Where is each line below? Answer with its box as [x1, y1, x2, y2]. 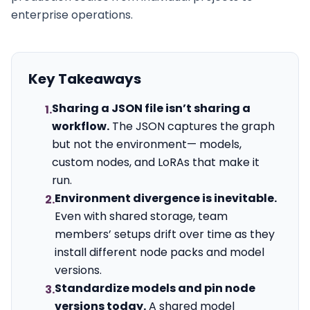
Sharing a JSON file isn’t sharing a [52, 100, 250, 116]
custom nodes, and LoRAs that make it [52, 154, 259, 170]
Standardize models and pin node [55, 280, 255, 296]
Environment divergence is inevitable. [55, 190, 277, 206]
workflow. [52, 118, 109, 134]
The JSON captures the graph [112, 118, 275, 134]
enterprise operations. [11, 7, 133, 23]
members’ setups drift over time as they [55, 226, 275, 242]
